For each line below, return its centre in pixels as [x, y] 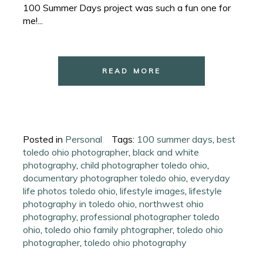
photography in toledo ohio [79, 203]
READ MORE [131, 70]
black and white [166, 152]
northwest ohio [172, 203]
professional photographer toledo [150, 216]
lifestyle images [153, 190]
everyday [210, 178]
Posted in [44, 139]
